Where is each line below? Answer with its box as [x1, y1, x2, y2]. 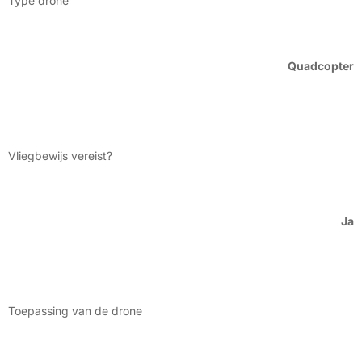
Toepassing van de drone [8, 303, 142, 318]
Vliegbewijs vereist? [8, 149, 112, 163]
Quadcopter [288, 58, 354, 73]
